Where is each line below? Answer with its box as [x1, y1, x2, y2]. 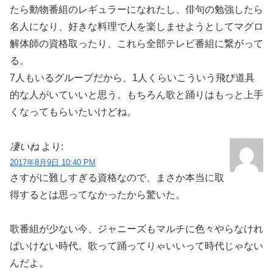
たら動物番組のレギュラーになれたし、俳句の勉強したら [10, 4, 263, 15]
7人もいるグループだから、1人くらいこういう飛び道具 [10, 72, 255, 83]
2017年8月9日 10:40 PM [10, 157, 96, 167]
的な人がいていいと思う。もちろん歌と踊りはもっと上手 [10, 89, 263, 100]
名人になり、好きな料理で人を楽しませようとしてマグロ [10, 21, 263, 32]
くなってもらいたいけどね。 [10, 106, 136, 117]
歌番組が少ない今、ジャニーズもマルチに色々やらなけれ [10, 224, 263, 235]
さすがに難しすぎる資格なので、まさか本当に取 [10, 172, 224, 183]
